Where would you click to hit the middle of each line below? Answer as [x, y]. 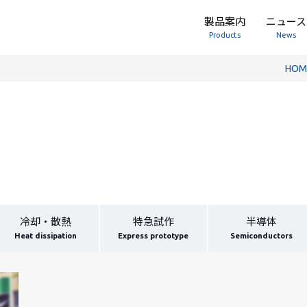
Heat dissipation [46, 235]
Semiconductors [261, 235]
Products [225, 35]
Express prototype [153, 235]
